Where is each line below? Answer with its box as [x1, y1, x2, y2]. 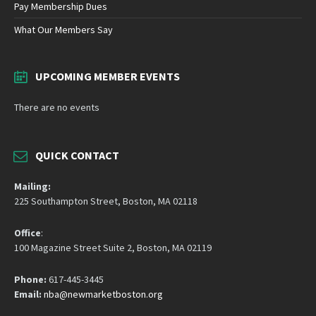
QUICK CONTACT [35, 147, 119, 162]
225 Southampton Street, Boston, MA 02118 [14, 194, 197, 207]
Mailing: [14, 179, 51, 193]
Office [14, 226, 41, 239]
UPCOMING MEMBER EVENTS [35, 68, 180, 83]
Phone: [14, 272, 47, 286]
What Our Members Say [14, 23, 113, 36]
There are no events [14, 100, 99, 114]
